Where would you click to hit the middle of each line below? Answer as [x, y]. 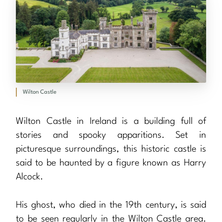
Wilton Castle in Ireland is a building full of [111, 121]
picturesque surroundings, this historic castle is [111, 149]
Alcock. [29, 177]
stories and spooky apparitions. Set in [111, 135]
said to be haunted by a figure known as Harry [111, 163]
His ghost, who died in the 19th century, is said [111, 205]
